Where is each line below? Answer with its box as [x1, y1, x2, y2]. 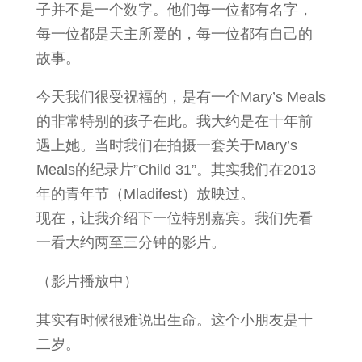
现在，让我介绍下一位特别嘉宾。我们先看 [36, 210, 313, 226]
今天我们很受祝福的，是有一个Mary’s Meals [36, 89, 326, 105]
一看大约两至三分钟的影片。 [36, 234, 225, 250]
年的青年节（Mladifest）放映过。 [36, 186, 255, 202]
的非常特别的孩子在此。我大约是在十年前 [36, 113, 313, 129]
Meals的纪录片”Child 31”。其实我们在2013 [36, 162, 316, 178]
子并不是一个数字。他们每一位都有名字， [36, 2, 313, 18]
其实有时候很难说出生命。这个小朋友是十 [36, 312, 313, 328]
